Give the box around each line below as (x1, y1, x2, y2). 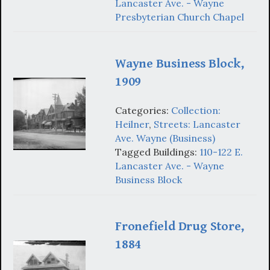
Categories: (115, 104, 171, 117)
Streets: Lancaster (154, 118, 240, 131)
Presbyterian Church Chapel (115, 10, 244, 23)
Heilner (115, 118, 149, 131)
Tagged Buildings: (115, 146, 199, 159)
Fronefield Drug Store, (115, 219, 245, 234)
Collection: (171, 104, 221, 117)
